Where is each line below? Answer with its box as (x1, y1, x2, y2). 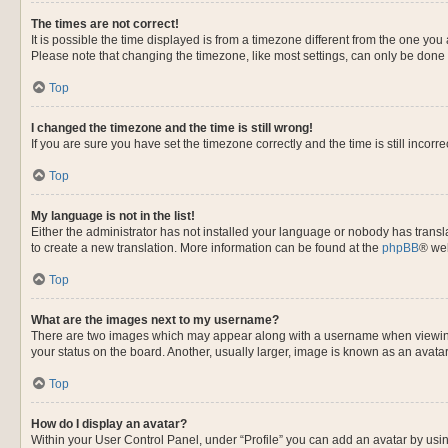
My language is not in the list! (31, 209, 195, 223)
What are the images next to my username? (31, 313, 279, 327)
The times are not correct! (31, 17, 179, 31)
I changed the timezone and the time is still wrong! (31, 121, 313, 135)
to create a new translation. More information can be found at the (31, 241, 382, 255)
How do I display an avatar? (31, 417, 187, 431)
